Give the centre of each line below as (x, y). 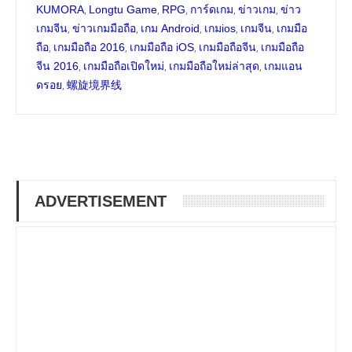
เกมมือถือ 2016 (89, 48)
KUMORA (60, 10)
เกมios (220, 29)
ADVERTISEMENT (101, 202)
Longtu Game (123, 10)
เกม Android (170, 29)
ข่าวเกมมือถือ (104, 29)
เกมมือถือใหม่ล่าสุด (214, 66)
